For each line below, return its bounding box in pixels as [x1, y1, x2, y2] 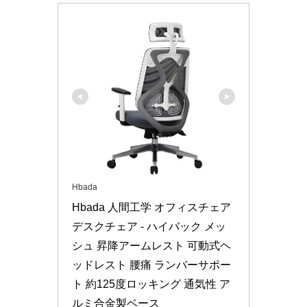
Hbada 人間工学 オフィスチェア [72, 201, 231, 214]
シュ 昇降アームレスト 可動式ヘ [72, 240, 231, 252]
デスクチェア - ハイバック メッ [72, 221, 226, 233]
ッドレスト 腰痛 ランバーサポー [72, 259, 231, 271]
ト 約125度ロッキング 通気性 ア [72, 278, 230, 291]
